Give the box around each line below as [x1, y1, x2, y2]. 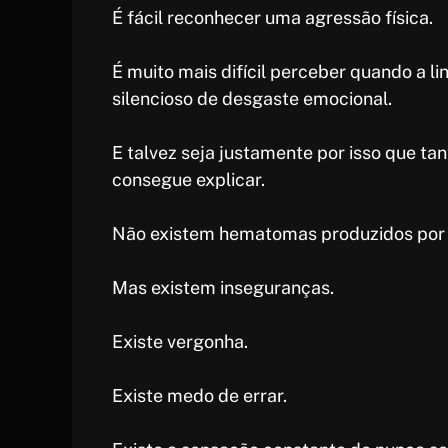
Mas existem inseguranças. [112, 277, 334, 299]
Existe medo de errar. [112, 385, 287, 407]
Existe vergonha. [112, 331, 248, 353]
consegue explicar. [112, 169, 265, 191]
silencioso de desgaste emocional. [112, 88, 392, 110]
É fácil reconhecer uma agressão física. [112, 7, 433, 29]
